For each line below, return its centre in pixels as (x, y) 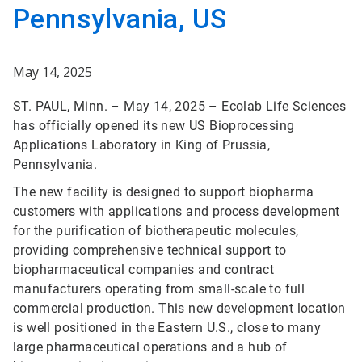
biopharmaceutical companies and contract (143, 269)
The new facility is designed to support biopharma (164, 192)
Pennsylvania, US (120, 19)
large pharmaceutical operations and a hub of (150, 347)
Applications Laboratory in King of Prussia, (142, 145)
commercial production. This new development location (179, 308)
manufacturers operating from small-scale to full (159, 289)
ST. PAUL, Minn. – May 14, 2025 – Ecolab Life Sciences (180, 106)
